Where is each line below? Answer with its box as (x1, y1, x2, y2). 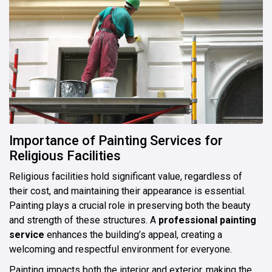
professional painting (158, 214, 256, 226)
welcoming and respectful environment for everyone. (9, 243, 232, 255)
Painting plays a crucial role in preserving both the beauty (9, 199, 251, 211)
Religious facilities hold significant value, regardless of (9, 170, 242, 182)
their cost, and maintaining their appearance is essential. (9, 185, 246, 197)
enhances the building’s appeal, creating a (44, 228, 222, 240)
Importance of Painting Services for (9, 132, 223, 148)
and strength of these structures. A (9, 214, 158, 226)
